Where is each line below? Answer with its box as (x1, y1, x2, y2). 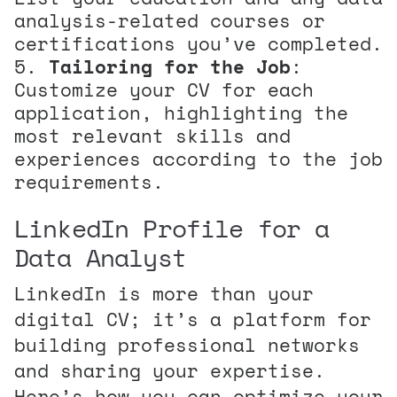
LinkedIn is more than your (14, 278, 314, 307)
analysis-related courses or (14, 5, 325, 35)
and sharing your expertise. (14, 355, 325, 385)
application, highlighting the (14, 97, 348, 127)
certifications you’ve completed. (14, 28, 383, 58)
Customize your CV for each (14, 74, 314, 104)
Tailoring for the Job (49, 51, 291, 81)
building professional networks (14, 330, 360, 359)
